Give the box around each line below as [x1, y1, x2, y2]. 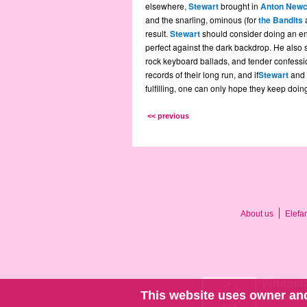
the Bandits [258, 14, 303, 26]
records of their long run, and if [145, 69, 258, 80]
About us [241, 209, 273, 219]
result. [145, 27, 170, 39]
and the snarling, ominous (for [145, 14, 258, 25]
